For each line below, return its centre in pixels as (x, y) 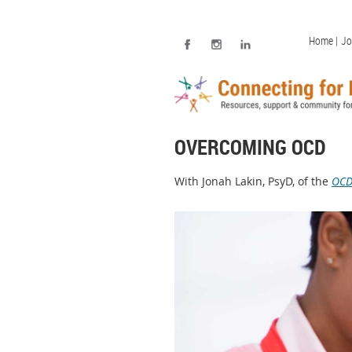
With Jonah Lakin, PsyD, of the (253, 181)
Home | (323, 40)
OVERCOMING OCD (250, 147)
